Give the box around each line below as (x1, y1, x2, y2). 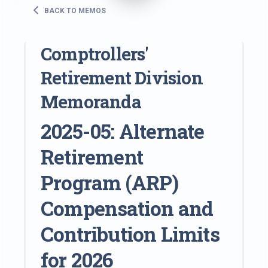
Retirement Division (41, 65, 203, 89)
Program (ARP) (41, 169, 179, 196)
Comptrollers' (41, 41, 148, 65)
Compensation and (41, 194, 214, 221)
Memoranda (41, 89, 141, 113)
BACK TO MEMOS (42, 6, 106, 15)
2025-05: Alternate (41, 117, 205, 144)
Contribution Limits (41, 220, 220, 247)
